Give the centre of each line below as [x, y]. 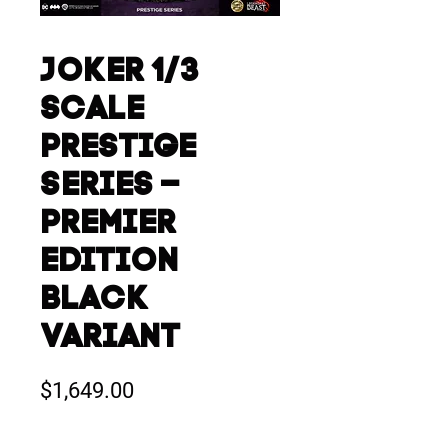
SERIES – [110, 187]
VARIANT [110, 339]
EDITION [109, 263]
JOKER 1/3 [119, 73]
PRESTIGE [118, 149]
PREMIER [108, 225]
